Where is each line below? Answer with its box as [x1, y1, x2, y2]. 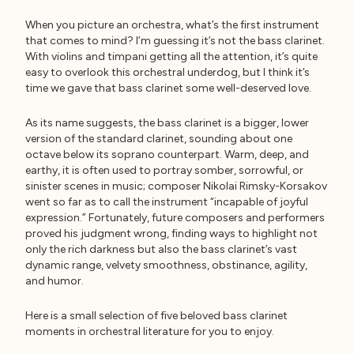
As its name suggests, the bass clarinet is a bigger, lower [25, 116, 309, 130]
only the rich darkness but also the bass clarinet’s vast [25, 243, 297, 256]
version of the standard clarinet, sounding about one [25, 132, 292, 145]
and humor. [25, 274, 84, 288]
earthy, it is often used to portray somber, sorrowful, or [25, 164, 303, 177]
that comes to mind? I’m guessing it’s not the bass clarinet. [25, 34, 325, 47]
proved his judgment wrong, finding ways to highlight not [25, 227, 318, 240]
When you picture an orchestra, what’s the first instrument [25, 18, 319, 32]
